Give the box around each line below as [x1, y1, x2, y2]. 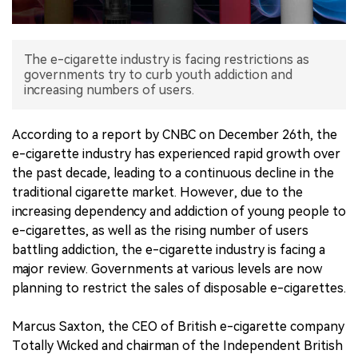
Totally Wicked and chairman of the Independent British [12, 338, 343, 354]
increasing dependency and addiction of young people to [12, 204, 346, 220]
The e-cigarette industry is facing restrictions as [24, 52, 309, 68]
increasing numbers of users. [24, 82, 194, 98]
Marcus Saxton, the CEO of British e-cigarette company [12, 319, 344, 335]
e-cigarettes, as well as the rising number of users [12, 223, 308, 239]
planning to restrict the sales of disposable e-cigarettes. [12, 280, 346, 296]
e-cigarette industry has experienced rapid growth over [12, 146, 340, 162]
